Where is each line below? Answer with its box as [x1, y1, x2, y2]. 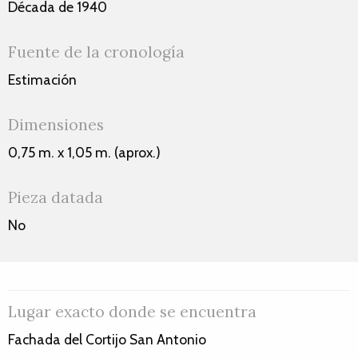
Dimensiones [8, 114, 104, 134]
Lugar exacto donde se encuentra [8, 301, 257, 321]
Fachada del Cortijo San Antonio [8, 330, 206, 348]
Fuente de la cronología [8, 42, 185, 62]
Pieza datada [8, 187, 103, 207]
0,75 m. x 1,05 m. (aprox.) [8, 143, 161, 161]
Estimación [8, 71, 77, 88]
